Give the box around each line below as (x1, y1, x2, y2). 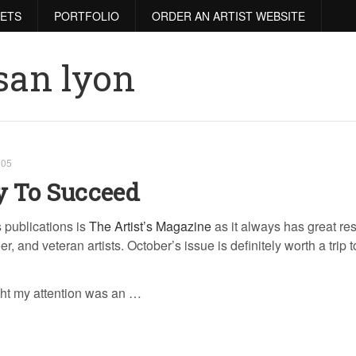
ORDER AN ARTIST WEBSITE (152, 8, 305, 24)
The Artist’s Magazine (89, 217, 211, 235)
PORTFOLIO (54, 8, 119, 24)
